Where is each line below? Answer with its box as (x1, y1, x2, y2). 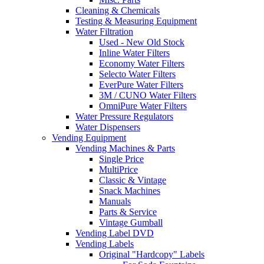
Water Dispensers (75, 122, 140, 133)
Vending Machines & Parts (75, 143, 175, 154)
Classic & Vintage (99, 175, 166, 186)
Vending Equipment (52, 133, 126, 143)
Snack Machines (99, 186, 160, 196)
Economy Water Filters (99, 58, 184, 69)
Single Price (99, 154, 144, 164)
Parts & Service (99, 207, 157, 217)
